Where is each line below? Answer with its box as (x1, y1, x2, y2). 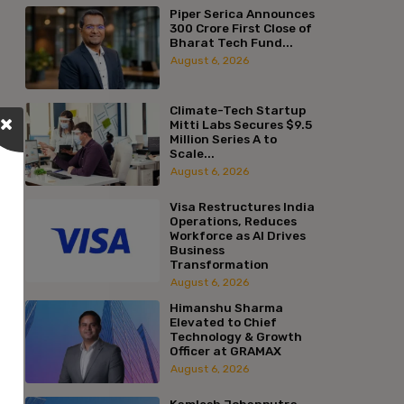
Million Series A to (169, 131, 277, 146)
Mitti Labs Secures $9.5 (169, 116, 312, 132)
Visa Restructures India (169, 198, 315, 214)
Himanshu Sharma (169, 299, 283, 315)
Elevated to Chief (169, 314, 277, 329)
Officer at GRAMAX (169, 343, 281, 358)
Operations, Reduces (169, 213, 297, 228)
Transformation (169, 256, 269, 271)
